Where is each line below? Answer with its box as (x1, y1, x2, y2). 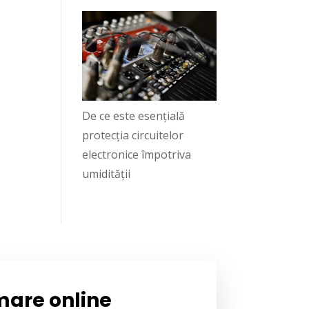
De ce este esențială (82, 108, 186, 124)
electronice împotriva (82, 147, 192, 163)
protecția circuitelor (82, 128, 184, 143)
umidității (82, 166, 131, 182)
